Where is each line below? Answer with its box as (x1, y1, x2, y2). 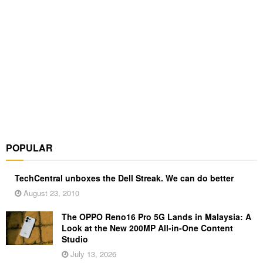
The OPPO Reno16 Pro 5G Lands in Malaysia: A (62, 210, 251, 222)
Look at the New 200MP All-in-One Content (62, 221, 233, 234)
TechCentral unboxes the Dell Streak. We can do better (15, 171, 234, 184)
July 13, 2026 (68, 248, 116, 259)
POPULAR (6, 140, 53, 154)
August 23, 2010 (21, 187, 79, 198)
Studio (62, 232, 88, 245)
